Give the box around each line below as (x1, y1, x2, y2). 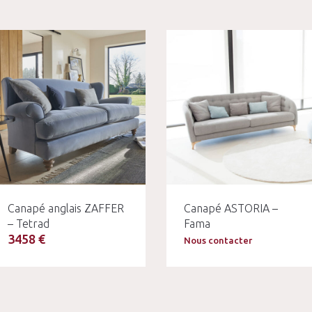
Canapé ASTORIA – (183, 202, 278, 215)
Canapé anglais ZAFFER (8, 202, 125, 215)
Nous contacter (183, 235, 252, 246)
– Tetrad (8, 217, 50, 231)
